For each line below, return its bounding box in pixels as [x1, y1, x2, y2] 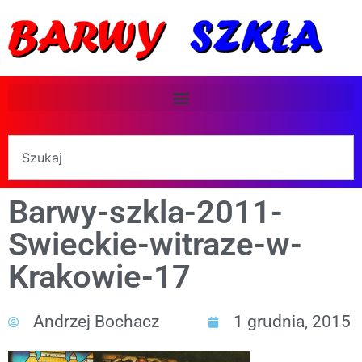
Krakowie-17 [8, 258, 191, 296]
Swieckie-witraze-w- [8, 225, 302, 263]
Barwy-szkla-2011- [8, 193, 283, 231]
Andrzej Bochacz [33, 312, 159, 331]
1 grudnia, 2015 [234, 312, 351, 331]
